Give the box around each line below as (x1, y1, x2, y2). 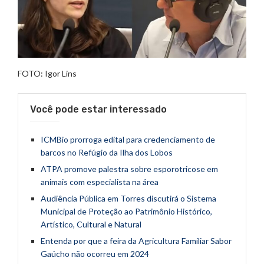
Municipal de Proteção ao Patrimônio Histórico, (41, 206, 212, 217)
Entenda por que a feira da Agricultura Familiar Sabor (41, 236, 232, 246)
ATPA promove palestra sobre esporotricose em (41, 164, 218, 174)
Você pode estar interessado (30, 104, 167, 115)
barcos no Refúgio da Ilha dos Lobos (41, 147, 173, 158)
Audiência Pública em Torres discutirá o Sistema (41, 193, 216, 204)
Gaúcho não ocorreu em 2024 (41, 249, 149, 259)
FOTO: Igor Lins (18, 68, 77, 79)
